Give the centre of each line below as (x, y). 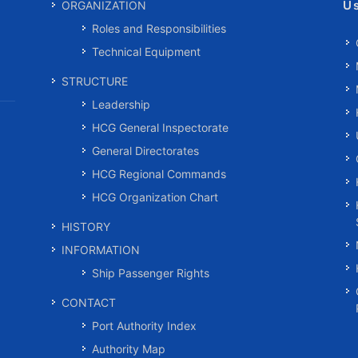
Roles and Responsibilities (159, 28)
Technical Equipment (147, 52)
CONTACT (89, 302)
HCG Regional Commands (159, 174)
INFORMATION (101, 250)
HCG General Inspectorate (161, 127)
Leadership (121, 104)
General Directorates (146, 151)
